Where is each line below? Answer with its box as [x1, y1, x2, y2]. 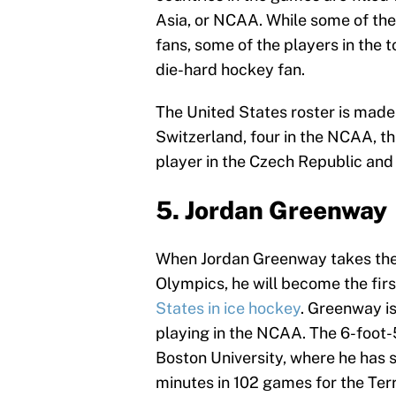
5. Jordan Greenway [156, 195, 387, 225]
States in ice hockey [156, 299, 301, 318]
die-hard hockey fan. [156, 60, 305, 80]
